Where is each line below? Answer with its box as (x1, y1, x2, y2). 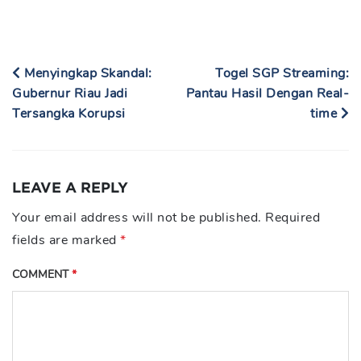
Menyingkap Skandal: (20, 64, 152, 82)
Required (265, 209, 320, 226)
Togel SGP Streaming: (215, 64, 349, 82)
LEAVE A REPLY (12, 179, 128, 195)
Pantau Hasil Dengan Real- (185, 85, 349, 102)
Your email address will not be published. (12, 209, 262, 226)
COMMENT (12, 267, 72, 282)
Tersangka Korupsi (12, 105, 126, 122)
